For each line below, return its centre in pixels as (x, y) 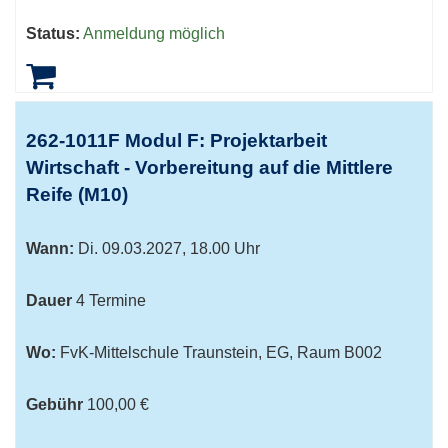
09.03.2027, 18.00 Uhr (179, 248)
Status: (53, 33)
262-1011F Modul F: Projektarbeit (176, 140)
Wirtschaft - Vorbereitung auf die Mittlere (209, 167)
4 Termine (111, 300)
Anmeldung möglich (154, 33)
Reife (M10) (77, 194)
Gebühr (54, 404)
